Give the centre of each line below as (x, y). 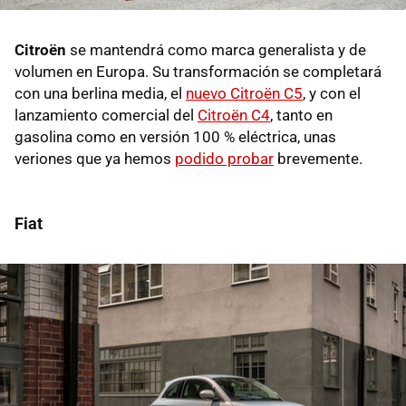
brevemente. (318, 159)
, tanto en (301, 116)
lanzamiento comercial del (106, 116)
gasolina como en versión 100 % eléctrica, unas (175, 137)
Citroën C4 (234, 116)
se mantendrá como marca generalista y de (216, 50)
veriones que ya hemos (95, 159)
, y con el (332, 94)
